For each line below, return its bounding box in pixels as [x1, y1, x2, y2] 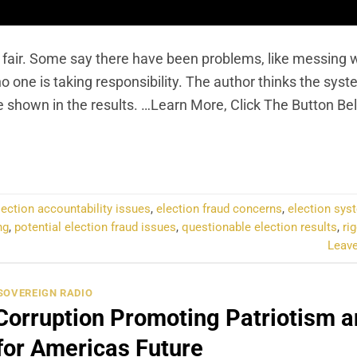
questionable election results [182, 220, 337, 235]
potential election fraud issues [14, 220, 176, 235]
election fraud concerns [156, 202, 282, 217]
